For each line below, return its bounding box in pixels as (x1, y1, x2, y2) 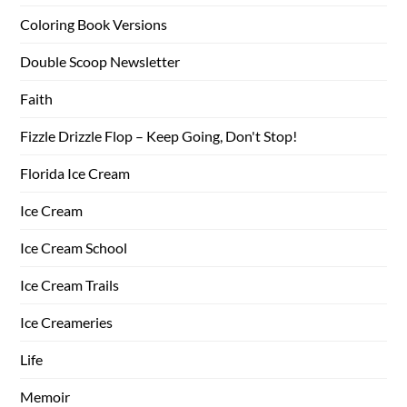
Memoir (20, 387, 71, 405)
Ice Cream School (20, 238, 128, 256)
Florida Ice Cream (20, 164, 131, 182)
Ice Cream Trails (20, 275, 120, 293)
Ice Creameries (20, 313, 114, 331)
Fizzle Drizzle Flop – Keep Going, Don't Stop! (20, 126, 298, 144)
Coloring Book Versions (20, 15, 168, 33)
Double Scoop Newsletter (20, 52, 181, 70)
